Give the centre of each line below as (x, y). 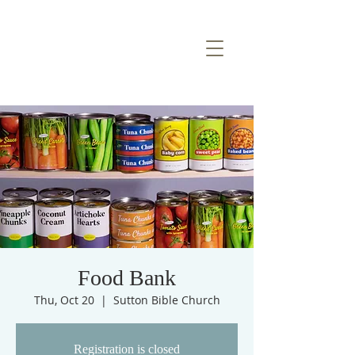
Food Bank (127, 278)
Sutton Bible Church (166, 300)
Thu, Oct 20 (64, 300)
